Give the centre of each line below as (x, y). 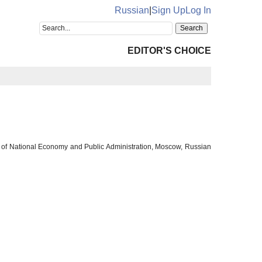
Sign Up (168, 10)
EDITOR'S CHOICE (169, 51)
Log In (198, 10)
